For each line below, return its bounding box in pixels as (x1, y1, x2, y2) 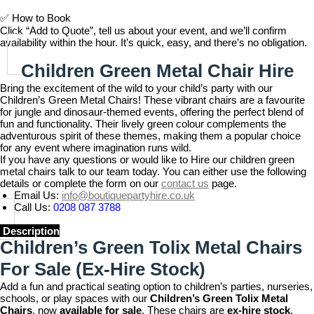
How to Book (9, 12, 71, 24)
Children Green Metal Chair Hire (20, 60, 294, 81)
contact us (161, 177, 209, 189)
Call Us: (14, 201, 50, 213)
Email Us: (14, 189, 59, 201)
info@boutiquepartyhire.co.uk (62, 189, 195, 201)
